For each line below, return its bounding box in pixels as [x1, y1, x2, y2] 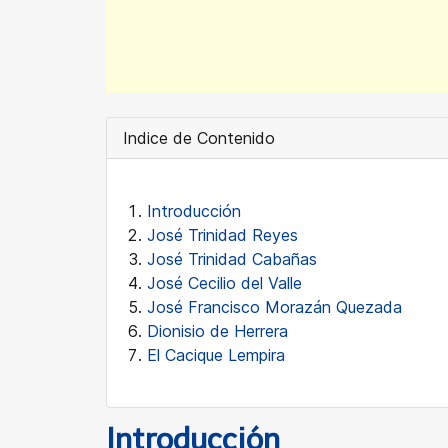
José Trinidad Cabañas [147, 249, 317, 269]
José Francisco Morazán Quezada [147, 297, 402, 317]
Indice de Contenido [123, 128, 275, 148]
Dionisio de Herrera [147, 321, 288, 341]
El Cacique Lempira [147, 345, 285, 365]
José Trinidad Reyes [147, 225, 298, 245]
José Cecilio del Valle [147, 273, 302, 293]
